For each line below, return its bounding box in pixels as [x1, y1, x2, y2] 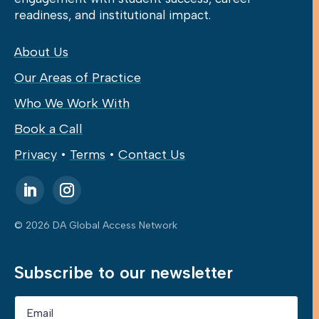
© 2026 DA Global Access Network [14, 219, 177, 232]
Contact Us [118, 147, 185, 163]
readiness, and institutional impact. [14, 8, 211, 23]
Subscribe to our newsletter [14, 262, 233, 283]
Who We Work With [14, 95, 130, 112]
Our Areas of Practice [14, 70, 141, 86]
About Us [14, 44, 68, 61]
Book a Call [14, 121, 83, 137]
